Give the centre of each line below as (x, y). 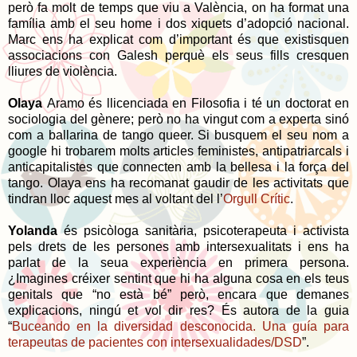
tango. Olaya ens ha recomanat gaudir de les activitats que (178, 182)
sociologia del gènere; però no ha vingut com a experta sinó (178, 119)
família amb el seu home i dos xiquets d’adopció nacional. (178, 23)
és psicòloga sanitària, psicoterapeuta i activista (206, 230)
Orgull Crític (257, 198)
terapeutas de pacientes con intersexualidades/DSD (155, 342)
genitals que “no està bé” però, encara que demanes (178, 294)
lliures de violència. (63, 71)
